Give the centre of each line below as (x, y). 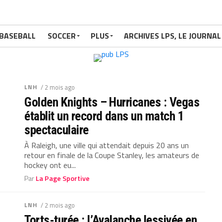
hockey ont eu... (50, 165)
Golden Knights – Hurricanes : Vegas (112, 102)
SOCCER (62, 36)
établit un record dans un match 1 (104, 116)
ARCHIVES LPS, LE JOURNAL (172, 36)
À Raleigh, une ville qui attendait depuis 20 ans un (107, 145)
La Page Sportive (63, 178)
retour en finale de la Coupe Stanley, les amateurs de (112, 155)
